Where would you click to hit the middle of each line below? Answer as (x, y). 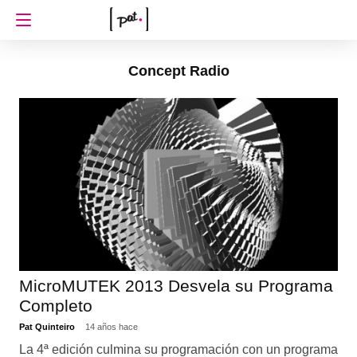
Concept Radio (178, 71)
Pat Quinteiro (48, 326)
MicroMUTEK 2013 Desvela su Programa (176, 285)
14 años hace (111, 326)
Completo (55, 305)
